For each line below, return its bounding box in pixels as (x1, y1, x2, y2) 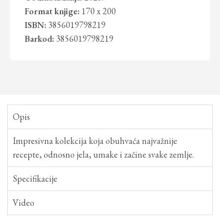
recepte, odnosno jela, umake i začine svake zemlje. (13, 149, 194, 161)
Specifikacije (13, 173, 57, 185)
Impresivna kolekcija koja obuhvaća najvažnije (13, 135, 177, 147)
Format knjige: (25, 5, 80, 17)
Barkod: (25, 33, 55, 45)
